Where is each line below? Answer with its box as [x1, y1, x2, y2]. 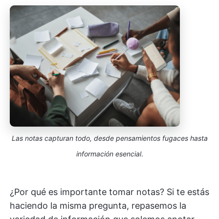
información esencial [76, 150, 141, 158]
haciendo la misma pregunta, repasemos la [10, 200, 186, 211]
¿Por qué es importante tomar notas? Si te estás [10, 187, 209, 197]
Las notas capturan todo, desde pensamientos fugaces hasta [11, 134, 208, 143]
